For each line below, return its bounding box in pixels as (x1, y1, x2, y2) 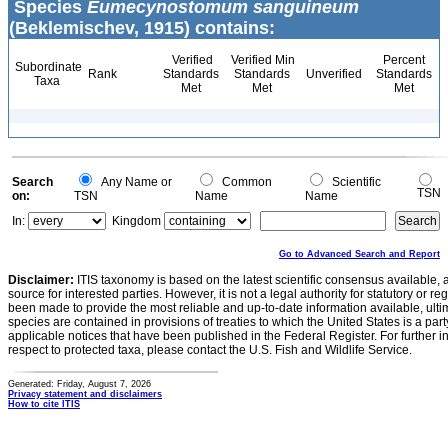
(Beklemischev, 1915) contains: (9, 18, 275, 38)
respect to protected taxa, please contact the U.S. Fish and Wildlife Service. (8, 343, 412, 357)
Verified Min (228, 53, 295, 67)
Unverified (303, 67, 362, 81)
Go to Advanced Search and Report (279, 249, 440, 259)
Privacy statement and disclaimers (8, 389, 162, 399)
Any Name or (95, 175, 172, 189)
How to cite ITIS (8, 399, 80, 409)
